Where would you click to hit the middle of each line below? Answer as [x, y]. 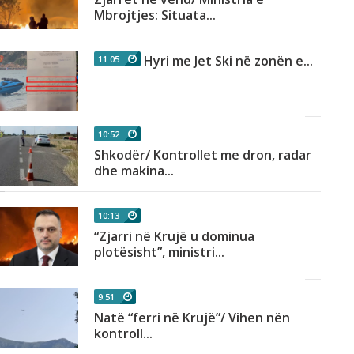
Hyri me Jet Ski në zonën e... [229, 60]
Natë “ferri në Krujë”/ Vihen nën [192, 317]
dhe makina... [134, 171]
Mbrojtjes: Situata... [155, 15]
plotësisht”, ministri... [160, 252]
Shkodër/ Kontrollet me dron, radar [203, 155]
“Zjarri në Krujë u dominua [175, 237]
